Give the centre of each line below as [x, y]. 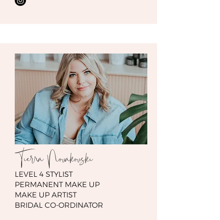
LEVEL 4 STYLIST [44, 174]
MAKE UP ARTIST [46, 195]
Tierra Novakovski [54, 159]
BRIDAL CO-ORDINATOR [59, 205]
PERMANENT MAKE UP [57, 184]
